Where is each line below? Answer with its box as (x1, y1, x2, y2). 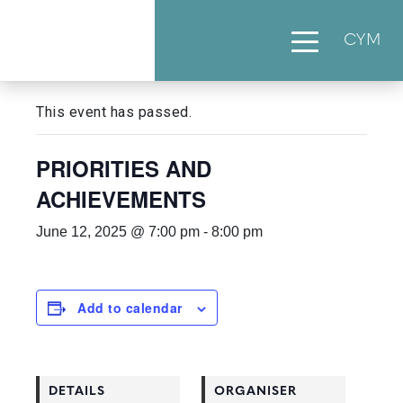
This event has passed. (36, 103, 192, 121)
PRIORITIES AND (36, 153, 211, 184)
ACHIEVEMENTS (36, 184, 206, 214)
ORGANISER (214, 385, 297, 399)
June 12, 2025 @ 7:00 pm (36, 224, 200, 239)
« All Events (36, 56, 122, 76)
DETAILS (49, 385, 105, 399)
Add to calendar (77, 299, 183, 317)
